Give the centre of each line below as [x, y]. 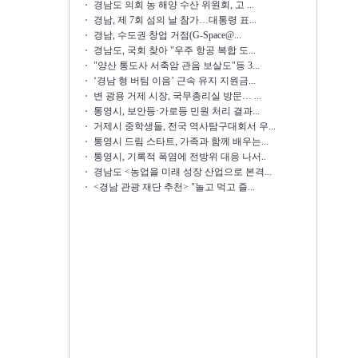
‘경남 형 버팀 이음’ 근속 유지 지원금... [174, 81]
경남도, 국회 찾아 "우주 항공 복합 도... [174, 50]
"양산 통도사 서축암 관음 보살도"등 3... [176, 66]
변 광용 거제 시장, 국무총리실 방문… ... [177, 96]
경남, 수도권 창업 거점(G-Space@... [167, 35]
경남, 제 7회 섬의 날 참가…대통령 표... [175, 20]
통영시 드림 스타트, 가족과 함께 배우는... [181, 141]
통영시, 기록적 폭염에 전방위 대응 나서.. [179, 157]
